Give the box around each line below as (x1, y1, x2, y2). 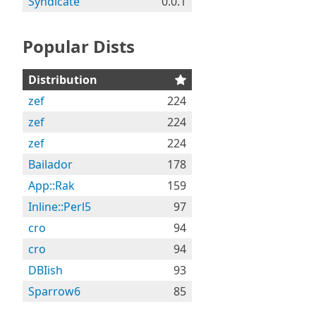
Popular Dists (23, 35, 135, 58)
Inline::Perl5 (28, 199, 91, 214)
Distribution (28, 72, 97, 87)
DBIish (28, 262, 63, 278)
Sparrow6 (28, 284, 80, 299)
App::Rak (28, 178, 75, 193)
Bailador (28, 157, 73, 172)
